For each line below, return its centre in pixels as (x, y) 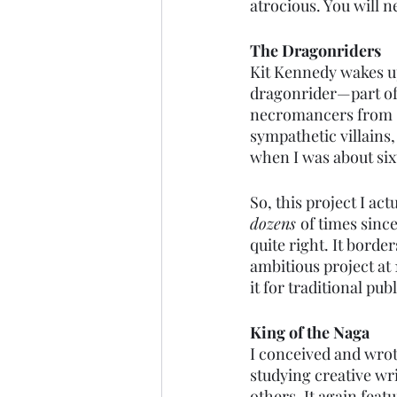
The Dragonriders (315, 50)
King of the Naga (310, 332)
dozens (275, 223)
